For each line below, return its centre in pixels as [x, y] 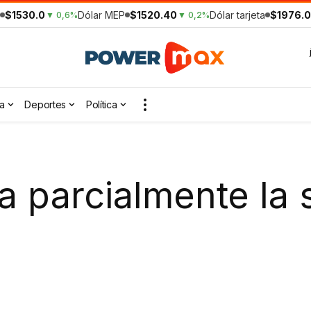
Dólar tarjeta [237, 15]
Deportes [45, 105]
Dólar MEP [101, 15]
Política [101, 105]
